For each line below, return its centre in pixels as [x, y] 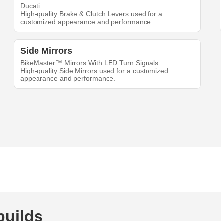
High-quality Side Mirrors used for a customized [94, 71]
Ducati [30, 6]
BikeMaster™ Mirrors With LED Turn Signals [90, 63]
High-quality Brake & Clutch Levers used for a [92, 14]
